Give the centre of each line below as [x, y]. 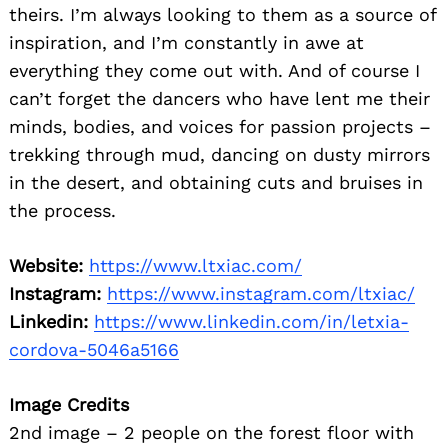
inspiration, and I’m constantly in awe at [186, 42]
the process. [62, 210]
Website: [46, 265]
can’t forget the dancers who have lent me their [219, 98]
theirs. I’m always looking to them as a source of [222, 14]
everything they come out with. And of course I [214, 70]
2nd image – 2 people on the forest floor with [211, 432]
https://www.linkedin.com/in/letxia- [251, 321]
